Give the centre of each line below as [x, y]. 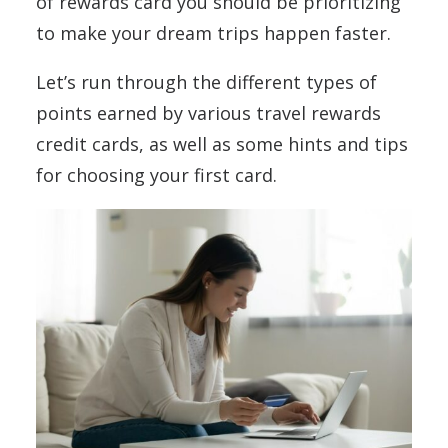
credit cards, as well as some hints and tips [222, 144]
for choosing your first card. [156, 175]
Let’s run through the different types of [206, 82]
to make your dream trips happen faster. [213, 33]
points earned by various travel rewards [208, 113]
